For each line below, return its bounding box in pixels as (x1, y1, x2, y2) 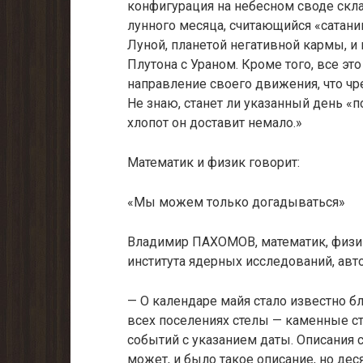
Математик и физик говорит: (127, 155, 300, 170)
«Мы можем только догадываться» (127, 194, 345, 210)
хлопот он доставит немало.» (127, 115, 302, 130)
